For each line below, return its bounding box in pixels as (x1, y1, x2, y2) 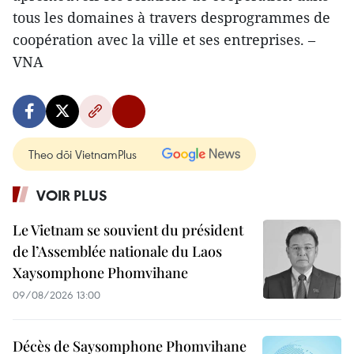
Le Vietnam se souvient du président (13, 220, 243, 239)
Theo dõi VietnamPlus (28, 146, 137, 162)
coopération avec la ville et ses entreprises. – (13, 30, 315, 49)
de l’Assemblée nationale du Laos (13, 242, 222, 261)
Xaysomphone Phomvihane (13, 263, 188, 282)
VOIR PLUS (36, 186, 107, 205)
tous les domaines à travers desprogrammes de (13, 8, 330, 27)
